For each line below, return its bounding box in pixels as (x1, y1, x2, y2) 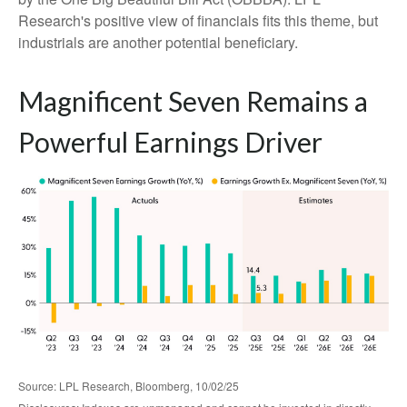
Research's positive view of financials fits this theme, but (18, 9, 378, 31)
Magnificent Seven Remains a (18, 84, 368, 117)
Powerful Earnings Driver (18, 124, 323, 158)
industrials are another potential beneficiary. (18, 31, 298, 53)
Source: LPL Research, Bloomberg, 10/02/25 (18, 377, 239, 393)
